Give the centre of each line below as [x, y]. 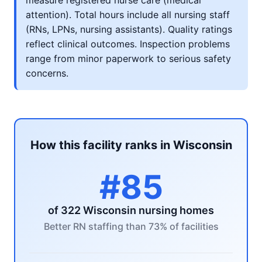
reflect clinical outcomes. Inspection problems [128, 44]
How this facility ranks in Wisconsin [131, 145]
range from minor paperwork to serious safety [128, 58]
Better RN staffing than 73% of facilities [131, 226]
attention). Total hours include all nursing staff [128, 15]
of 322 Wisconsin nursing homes [131, 210]
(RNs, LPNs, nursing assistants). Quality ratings [129, 29]
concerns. [47, 73]
